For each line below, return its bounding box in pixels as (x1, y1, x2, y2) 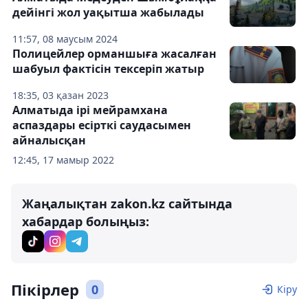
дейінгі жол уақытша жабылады (12, 5, 204, 20)
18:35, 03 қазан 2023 (12, 89, 109, 102)
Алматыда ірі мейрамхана (12, 102, 168, 118)
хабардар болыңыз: (22, 213, 149, 230)
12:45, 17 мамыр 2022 (12, 153, 114, 166)
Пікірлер (11, 279, 79, 300)
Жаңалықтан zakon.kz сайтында (22, 195, 232, 212)
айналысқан (12, 133, 86, 148)
